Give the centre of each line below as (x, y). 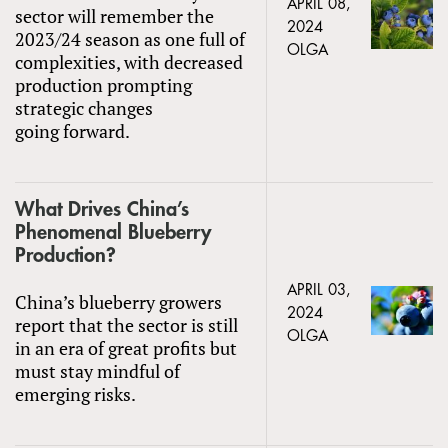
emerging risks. (75, 393)
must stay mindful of (97, 370)
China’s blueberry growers (118, 301)
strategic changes (84, 107)
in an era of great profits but (126, 347)
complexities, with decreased (129, 61)
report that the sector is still (126, 324)
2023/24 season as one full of (130, 38)
